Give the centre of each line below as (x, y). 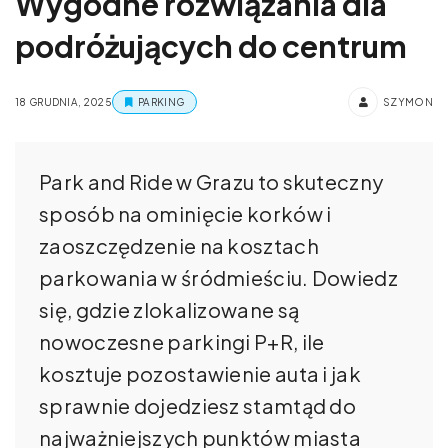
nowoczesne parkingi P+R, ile (182, 341)
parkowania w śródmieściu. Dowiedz (218, 277)
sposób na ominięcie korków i (185, 213)
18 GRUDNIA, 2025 (63, 101)
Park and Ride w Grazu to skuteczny (211, 181)
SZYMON (408, 101)
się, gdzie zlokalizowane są (169, 309)
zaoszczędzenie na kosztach (179, 245)
